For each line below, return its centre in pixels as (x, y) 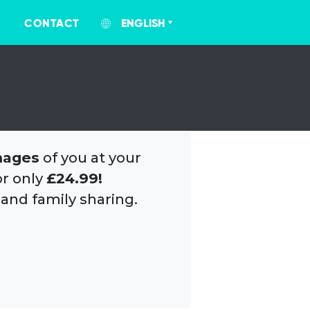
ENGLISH (143, 23)
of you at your (90, 157)
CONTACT (52, 23)
